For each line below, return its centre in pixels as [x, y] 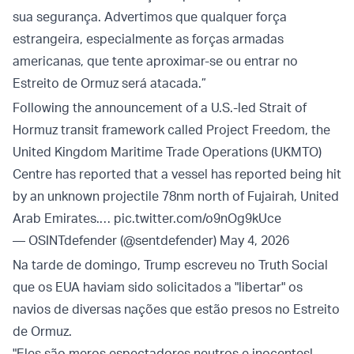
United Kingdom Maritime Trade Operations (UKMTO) [167, 152]
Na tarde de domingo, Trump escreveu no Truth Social [170, 265]
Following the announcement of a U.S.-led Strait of [160, 108]
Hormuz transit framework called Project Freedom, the [171, 130]
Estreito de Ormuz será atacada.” [109, 83]
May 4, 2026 [254, 241]
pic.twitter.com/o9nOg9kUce [198, 218]
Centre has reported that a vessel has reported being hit [177, 174]
